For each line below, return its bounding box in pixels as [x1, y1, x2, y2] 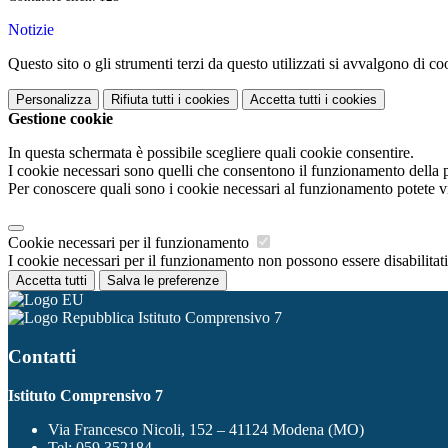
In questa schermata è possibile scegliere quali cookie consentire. [8, 144, 414, 162]
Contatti [8, 345, 76, 367]
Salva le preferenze [107, 273, 219, 289]
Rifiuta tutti [111, 92, 174, 108]
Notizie [8, 21, 54, 39]
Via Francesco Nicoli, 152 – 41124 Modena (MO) [48, 420, 364, 438]
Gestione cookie [8, 110, 113, 128]
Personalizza [16, 92, 91, 108]
